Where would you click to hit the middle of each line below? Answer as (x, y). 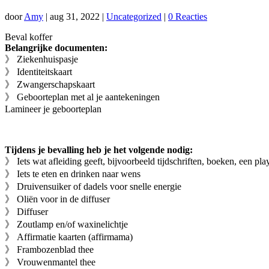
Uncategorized (134, 16)
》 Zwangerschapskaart (50, 84)
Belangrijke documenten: (56, 47)
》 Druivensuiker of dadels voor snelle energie (93, 186)
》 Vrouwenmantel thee (50, 262)
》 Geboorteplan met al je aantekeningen (82, 97)
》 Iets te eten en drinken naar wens (73, 174)
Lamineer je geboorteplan (53, 109)
